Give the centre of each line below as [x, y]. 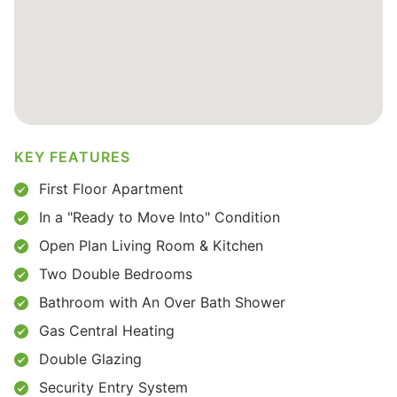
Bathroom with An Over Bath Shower [162, 302]
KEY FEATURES [72, 157]
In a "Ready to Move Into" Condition [160, 217]
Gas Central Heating [107, 331]
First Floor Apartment [111, 189]
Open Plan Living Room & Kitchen [151, 245]
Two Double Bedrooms [116, 274]
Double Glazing [90, 359]
